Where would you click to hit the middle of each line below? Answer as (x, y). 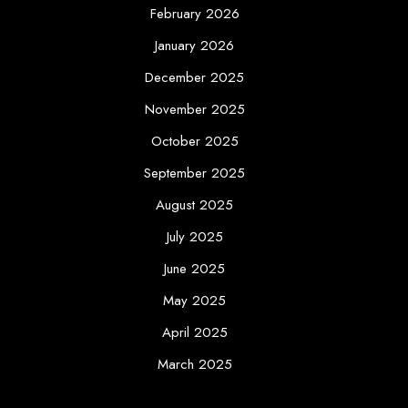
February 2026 (194, 14)
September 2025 (195, 173)
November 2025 (194, 110)
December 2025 (195, 78)
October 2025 (194, 142)
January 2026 (195, 46)
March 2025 (194, 365)
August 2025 (195, 205)
